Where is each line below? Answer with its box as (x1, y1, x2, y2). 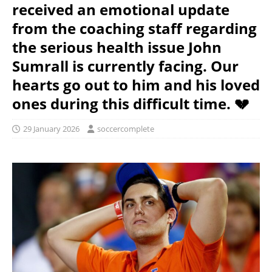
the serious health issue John (12, 37, 222, 57)
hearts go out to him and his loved (12, 75, 260, 95)
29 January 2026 (23, 123, 80, 134)
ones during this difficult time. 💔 (12, 93, 249, 114)
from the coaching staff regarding (12, 18, 257, 38)
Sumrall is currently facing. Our (12, 56, 239, 76)
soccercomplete (97, 123, 154, 134)
